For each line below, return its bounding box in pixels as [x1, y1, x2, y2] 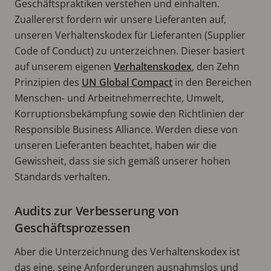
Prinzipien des [15, 75, 82, 89]
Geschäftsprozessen [15, 219, 131, 236]
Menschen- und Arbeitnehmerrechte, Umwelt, [15, 91, 224, 105]
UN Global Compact [82, 75, 172, 89]
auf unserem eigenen [15, 59, 114, 73]
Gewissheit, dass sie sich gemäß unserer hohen [15, 154, 230, 168]
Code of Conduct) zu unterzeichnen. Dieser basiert [15, 44, 245, 57]
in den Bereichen [172, 75, 252, 89]
